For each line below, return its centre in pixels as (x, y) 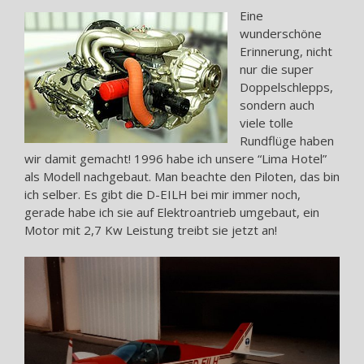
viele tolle (266, 122)
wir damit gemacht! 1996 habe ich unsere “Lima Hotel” (175, 158)
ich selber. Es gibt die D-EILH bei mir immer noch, (162, 194)
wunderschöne (281, 33)
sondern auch (277, 104)
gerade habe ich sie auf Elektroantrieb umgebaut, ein (172, 212)
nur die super (277, 69)
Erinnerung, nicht (286, 51)
